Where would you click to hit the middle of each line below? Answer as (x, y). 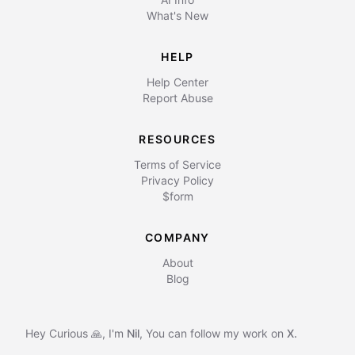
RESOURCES (177, 139)
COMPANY (177, 237)
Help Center (177, 82)
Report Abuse (177, 98)
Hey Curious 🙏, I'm (76, 333)
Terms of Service (177, 164)
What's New (177, 15)
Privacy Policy (177, 180)
